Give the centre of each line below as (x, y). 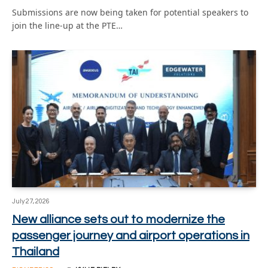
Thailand (36, 252)
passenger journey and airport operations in (131, 236)
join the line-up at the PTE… (67, 25)
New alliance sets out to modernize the (118, 220)
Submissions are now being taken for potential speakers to (130, 12)
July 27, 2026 (31, 201)
